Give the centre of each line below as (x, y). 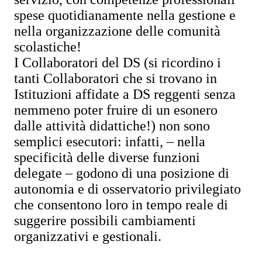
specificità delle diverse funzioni (107, 157)
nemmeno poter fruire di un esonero (116, 110)
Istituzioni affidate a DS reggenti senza (125, 94)
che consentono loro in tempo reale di (121, 205)
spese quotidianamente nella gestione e (125, 15)
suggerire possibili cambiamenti (105, 220)
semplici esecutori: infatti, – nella (110, 142)
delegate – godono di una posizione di (122, 173)
